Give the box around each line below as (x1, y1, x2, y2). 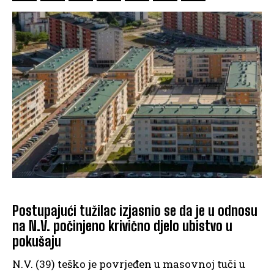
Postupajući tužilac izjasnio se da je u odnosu (12, 202, 257, 220)
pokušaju (12, 233, 61, 250)
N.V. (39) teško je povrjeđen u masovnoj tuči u (12, 257, 245, 272)
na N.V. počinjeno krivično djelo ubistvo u (12, 218, 232, 235)
